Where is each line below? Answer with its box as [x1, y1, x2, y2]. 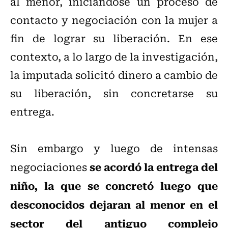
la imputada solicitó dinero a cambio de [10, 67, 218, 83]
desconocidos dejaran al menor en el [10, 196, 218, 213]
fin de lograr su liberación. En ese [10, 30, 218, 46]
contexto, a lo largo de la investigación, [10, 48, 218, 65]
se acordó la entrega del [90, 158, 218, 175]
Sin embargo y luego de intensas [10, 140, 218, 156]
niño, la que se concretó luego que [10, 177, 218, 194]
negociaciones [10, 159, 90, 175]
